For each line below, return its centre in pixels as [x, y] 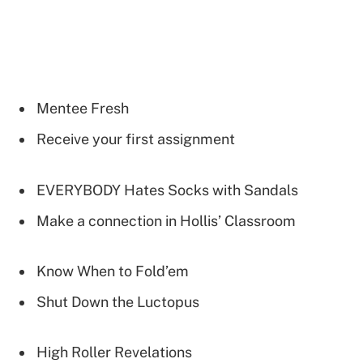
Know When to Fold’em [113, 271]
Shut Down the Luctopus [118, 301]
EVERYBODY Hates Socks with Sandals [167, 190]
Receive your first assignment [136, 139]
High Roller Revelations [114, 352]
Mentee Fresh [83, 109]
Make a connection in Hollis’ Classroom [166, 220]
